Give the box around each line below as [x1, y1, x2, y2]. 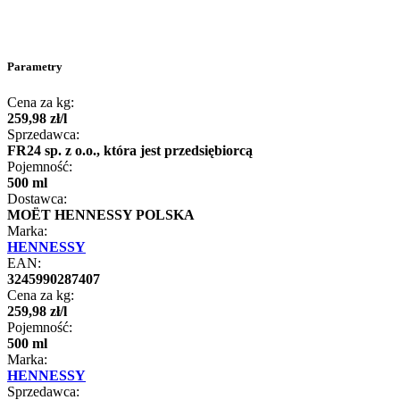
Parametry [7, 60, 62, 74]
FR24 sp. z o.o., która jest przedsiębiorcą [7, 142, 253, 158]
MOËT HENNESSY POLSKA [7, 206, 195, 222]
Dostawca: [7, 190, 67, 206]
